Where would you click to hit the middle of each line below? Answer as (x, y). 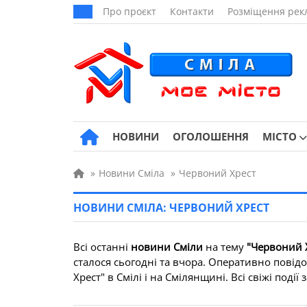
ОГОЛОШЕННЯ (211, 136)
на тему (225, 247)
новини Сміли (167, 247)
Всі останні (102, 247)
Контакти (192, 11)
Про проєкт (130, 11)
